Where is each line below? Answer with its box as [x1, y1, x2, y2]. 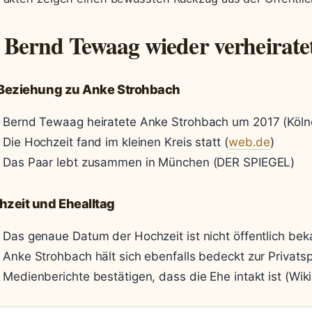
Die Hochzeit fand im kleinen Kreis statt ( [3, 135, 228, 149]
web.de [228, 135, 271, 149]
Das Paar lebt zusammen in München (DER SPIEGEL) [3, 155, 295, 169]
